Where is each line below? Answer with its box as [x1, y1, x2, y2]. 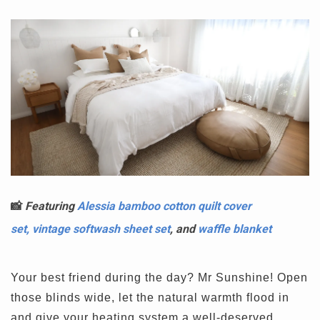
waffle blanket [198, 221, 271, 236]
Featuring [25, 199, 77, 213]
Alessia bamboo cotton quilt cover [77, 199, 251, 213]
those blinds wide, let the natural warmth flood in [11, 291, 289, 304]
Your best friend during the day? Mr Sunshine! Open [11, 271, 308, 284]
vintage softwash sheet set [32, 221, 170, 236]
